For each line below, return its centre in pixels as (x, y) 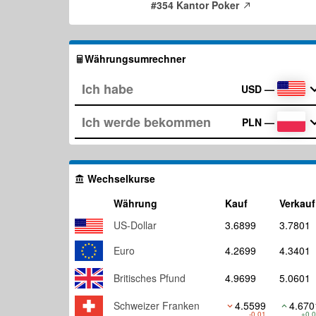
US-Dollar (135, 225)
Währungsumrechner (135, 59)
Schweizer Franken (157, 305)
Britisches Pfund (150, 278)
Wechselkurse (120, 178)
